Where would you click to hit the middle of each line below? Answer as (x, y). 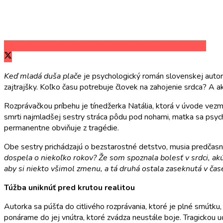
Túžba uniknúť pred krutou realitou (69, 188)
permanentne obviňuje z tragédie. (61, 128)
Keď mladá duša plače (43, 76)
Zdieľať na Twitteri (110, 46)
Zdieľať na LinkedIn (173, 46)
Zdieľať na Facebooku (41, 46)
